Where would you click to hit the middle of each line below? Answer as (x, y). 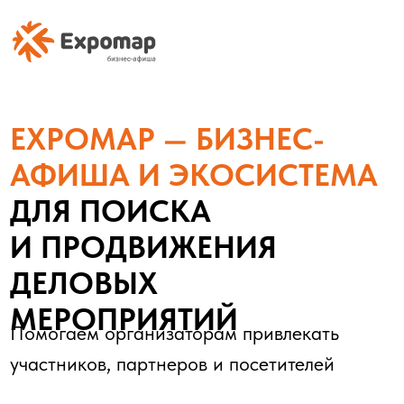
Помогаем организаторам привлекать (124, 238)
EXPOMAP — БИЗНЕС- (119, 99)
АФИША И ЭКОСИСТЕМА (138, 125)
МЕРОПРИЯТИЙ (88, 228)
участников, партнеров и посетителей (123, 260)
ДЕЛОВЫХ (60, 202)
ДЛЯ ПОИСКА (79, 151)
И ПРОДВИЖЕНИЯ (102, 177)
